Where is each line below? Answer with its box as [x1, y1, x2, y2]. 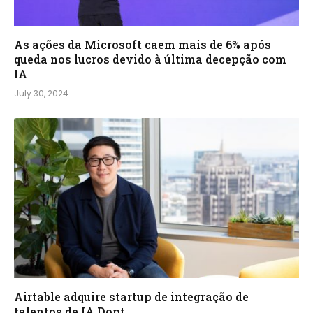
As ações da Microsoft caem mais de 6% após [14, 36, 271, 52]
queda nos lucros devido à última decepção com [14, 51, 286, 66]
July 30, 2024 [14, 87, 68, 99]
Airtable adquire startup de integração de [14, 289, 249, 305]
